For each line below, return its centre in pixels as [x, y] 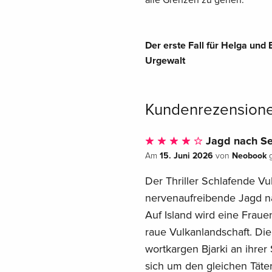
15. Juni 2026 [186, 155]
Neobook [249, 155]
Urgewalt [165, 60]
